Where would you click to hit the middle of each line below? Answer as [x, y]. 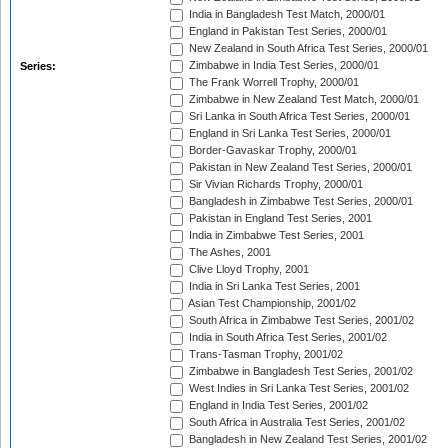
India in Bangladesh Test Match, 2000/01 [285, 14]
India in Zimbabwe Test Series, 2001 [275, 235]
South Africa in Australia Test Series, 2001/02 [295, 422]
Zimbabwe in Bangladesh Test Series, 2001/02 [299, 371]
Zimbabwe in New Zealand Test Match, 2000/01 [302, 99]
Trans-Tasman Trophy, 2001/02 [264, 354]
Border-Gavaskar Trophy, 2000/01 [271, 150]
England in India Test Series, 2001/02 [277, 405]
